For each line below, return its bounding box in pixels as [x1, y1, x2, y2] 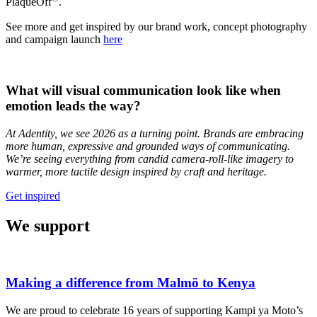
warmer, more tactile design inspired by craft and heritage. [6, 165, 267, 178]
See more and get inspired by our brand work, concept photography [6, 20, 307, 33]
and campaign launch [6, 33, 103, 45]
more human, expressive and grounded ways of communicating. [6, 139, 290, 152]
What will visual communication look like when [6, 83, 281, 98]
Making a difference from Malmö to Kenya [6, 275, 255, 291]
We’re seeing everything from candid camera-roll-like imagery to [6, 152, 294, 165]
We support [6, 216, 90, 235]
